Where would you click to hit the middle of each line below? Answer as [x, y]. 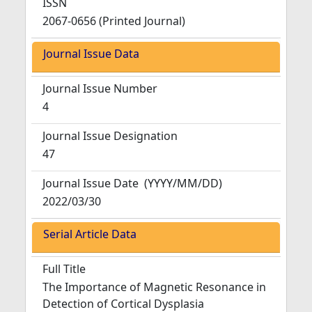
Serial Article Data [90, 234]
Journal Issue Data [91, 54]
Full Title [64, 269]
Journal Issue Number [100, 88]
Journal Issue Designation [110, 136]
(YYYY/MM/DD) [183, 183]
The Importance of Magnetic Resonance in [154, 287]
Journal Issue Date [91, 183]
